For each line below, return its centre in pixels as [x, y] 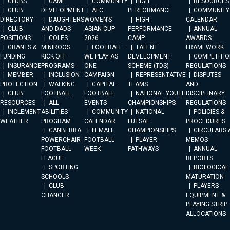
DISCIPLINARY [205, 93]
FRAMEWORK [205, 47]
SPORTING [63, 167]
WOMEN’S [98, 20]
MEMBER [21, 75]
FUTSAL [139, 121]
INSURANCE [24, 66]
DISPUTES [207, 75]
